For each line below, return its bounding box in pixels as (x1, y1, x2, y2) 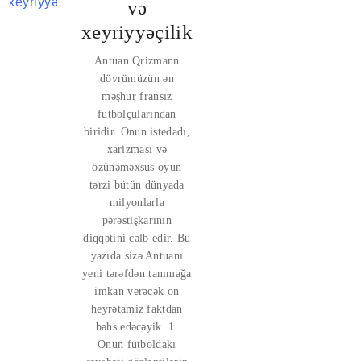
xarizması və (106, 143, 168, 156)
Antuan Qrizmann (94, 55, 180, 67)
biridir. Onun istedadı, (83, 126, 190, 138)
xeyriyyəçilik (81, 21, 193, 43)
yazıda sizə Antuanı (90, 250, 184, 262)
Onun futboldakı (98, 338, 176, 351)
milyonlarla (109, 197, 165, 209)
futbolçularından (97, 108, 176, 120)
